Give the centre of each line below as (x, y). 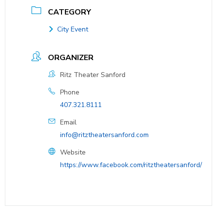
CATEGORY (70, 12)
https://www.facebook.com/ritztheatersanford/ (131, 165)
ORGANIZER (71, 57)
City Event (73, 29)
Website (73, 152)
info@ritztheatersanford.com (104, 135)
